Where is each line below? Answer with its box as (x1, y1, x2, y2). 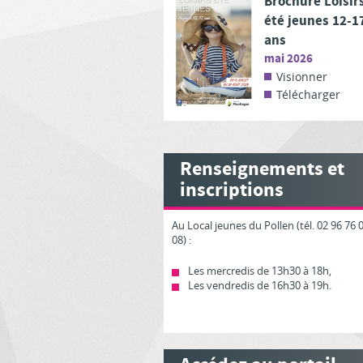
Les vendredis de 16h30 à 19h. (188, 278, 331, 293)
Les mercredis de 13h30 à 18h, (188, 263, 331, 278)
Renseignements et (180, 156, 344, 182)
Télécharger (276, 87, 340, 102)
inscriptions (180, 177, 284, 203)
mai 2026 (264, 50, 313, 67)
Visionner (276, 69, 327, 84)
